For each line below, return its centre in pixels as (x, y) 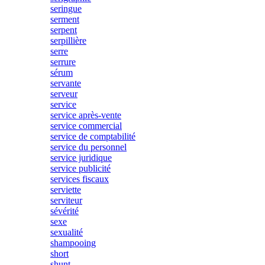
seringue (66, 9)
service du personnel (88, 147)
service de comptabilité (93, 136)
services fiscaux (80, 179)
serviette (66, 190)
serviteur (66, 200)
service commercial (86, 126)
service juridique (81, 158)
